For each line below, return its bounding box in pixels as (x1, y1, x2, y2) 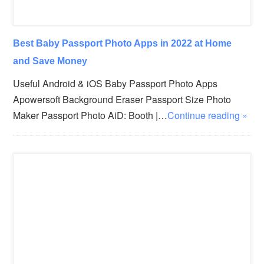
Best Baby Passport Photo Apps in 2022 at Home (13, 38, 232, 49)
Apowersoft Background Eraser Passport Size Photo (13, 93, 232, 107)
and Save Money (13, 55, 88, 67)
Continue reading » (167, 108, 248, 123)
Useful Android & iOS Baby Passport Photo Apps (13, 77, 218, 91)
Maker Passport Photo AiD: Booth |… (13, 108, 168, 123)
